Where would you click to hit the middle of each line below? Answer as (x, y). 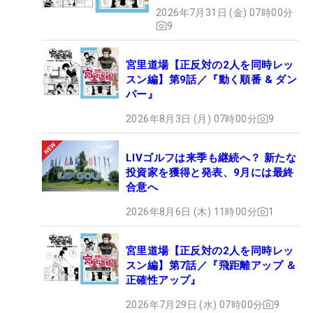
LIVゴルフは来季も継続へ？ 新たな (211, 158)
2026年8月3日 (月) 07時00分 (191, 118)
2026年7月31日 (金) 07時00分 (225, 12)
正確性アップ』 (163, 280)
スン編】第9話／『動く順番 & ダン (212, 79)
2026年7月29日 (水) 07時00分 (195, 304)
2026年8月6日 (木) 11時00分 (191, 211)
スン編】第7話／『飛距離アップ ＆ (211, 265)
